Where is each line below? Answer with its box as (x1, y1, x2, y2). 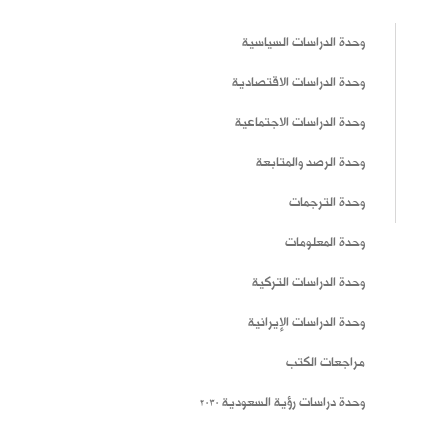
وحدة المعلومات (284, 231, 365, 255)
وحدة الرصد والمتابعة (255, 151, 365, 175)
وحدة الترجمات (288, 191, 365, 215)
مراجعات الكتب (285, 351, 365, 375)
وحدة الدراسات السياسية (241, 31, 365, 55)
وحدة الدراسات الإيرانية (247, 311, 365, 335)
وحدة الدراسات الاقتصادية (231, 71, 365, 95)
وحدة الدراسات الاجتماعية (234, 111, 365, 135)
